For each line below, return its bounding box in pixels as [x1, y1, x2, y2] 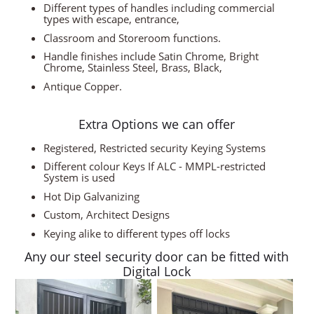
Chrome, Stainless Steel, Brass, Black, [43, 60, 222, 75]
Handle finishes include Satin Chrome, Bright [43, 49, 259, 64]
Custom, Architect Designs [43, 207, 170, 222]
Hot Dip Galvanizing [43, 189, 139, 203]
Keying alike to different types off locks [43, 226, 230, 240]
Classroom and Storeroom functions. [43, 30, 221, 45]
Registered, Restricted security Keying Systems [43, 140, 266, 155]
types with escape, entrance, [43, 12, 179, 27]
